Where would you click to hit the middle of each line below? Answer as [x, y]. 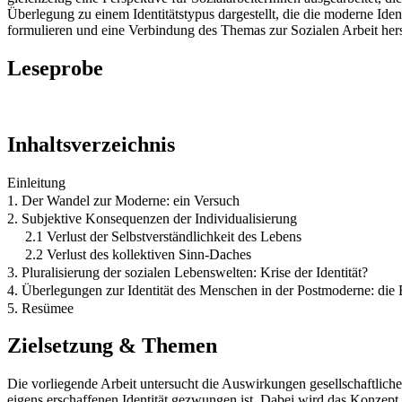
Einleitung [36, 182]
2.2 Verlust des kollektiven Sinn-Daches [138, 254]
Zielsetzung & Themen [112, 346]
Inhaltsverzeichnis [91, 144]
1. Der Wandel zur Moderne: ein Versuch [123, 200]
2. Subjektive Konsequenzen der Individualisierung [152, 218]
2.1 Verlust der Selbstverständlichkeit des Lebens [163, 236]
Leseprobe [55, 68]
